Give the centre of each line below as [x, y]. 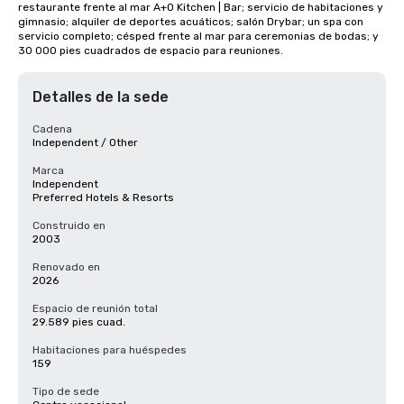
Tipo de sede [66, 391]
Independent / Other [85, 142]
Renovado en [66, 267]
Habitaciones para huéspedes [110, 350]
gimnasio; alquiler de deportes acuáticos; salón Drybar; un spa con [191, 22]
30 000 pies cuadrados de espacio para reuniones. [151, 50]
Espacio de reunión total [95, 308]
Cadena [52, 129]
